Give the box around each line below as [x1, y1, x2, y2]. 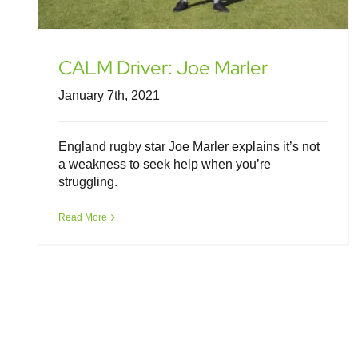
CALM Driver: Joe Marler [58, 55, 268, 81]
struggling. [58, 175, 117, 189]
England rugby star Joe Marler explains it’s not [58, 140, 320, 154]
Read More [58, 212, 107, 224]
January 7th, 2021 [58, 89, 160, 103]
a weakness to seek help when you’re [58, 157, 271, 172]
